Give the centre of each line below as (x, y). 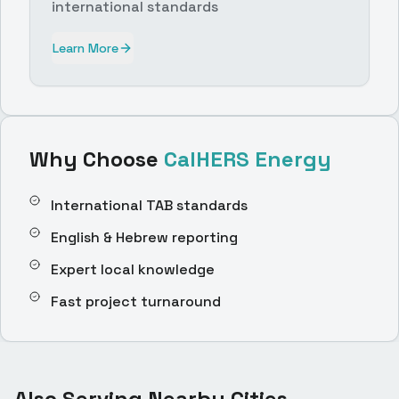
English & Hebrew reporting (144, 237)
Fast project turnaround (136, 301)
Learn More (85, 48)
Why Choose (97, 159)
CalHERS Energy (248, 159)
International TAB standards (149, 205)
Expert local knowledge (133, 269)
